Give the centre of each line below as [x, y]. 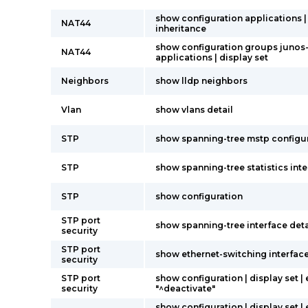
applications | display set [212, 57]
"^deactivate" [185, 288]
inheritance [181, 29]
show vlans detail [194, 110]
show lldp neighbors [201, 81]
